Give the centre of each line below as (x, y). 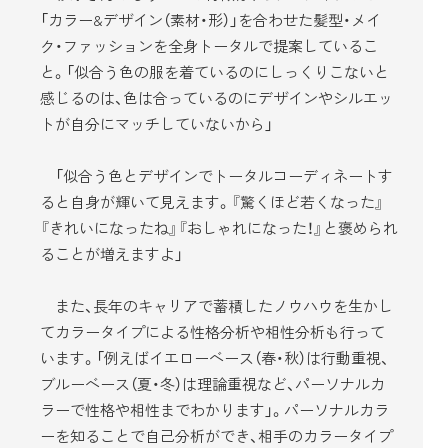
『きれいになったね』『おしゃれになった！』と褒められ (219, 227)
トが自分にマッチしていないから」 (156, 123)
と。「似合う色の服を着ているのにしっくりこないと (214, 71)
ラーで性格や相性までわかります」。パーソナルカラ (214, 409)
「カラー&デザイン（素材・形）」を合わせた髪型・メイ (210, 19)
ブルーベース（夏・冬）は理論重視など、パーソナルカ (212, 383)
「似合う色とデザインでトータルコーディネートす (216, 175)
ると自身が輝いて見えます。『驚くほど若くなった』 (212, 201)
